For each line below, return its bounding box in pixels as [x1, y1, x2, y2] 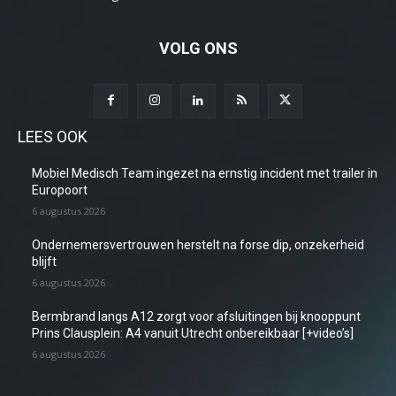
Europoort [32, 183, 88, 198]
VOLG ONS [158, 38, 238, 57]
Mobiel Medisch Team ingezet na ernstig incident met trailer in [32, 166, 377, 181]
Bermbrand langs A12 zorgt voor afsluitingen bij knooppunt [32, 309, 361, 324]
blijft [32, 255, 57, 270]
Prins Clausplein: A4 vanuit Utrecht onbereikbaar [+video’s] [32, 326, 354, 341]
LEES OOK [18, 127, 88, 147]
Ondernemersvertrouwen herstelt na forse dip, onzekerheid [32, 238, 364, 253]
